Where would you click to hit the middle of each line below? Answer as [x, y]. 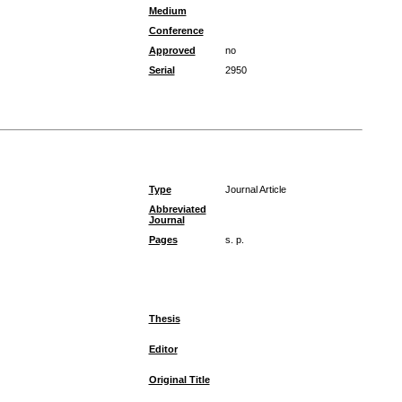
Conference [176, 31]
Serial [162, 70]
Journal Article [255, 189]
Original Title [179, 380]
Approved [172, 50]
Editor [163, 349]
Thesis [164, 319]
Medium [167, 11]
